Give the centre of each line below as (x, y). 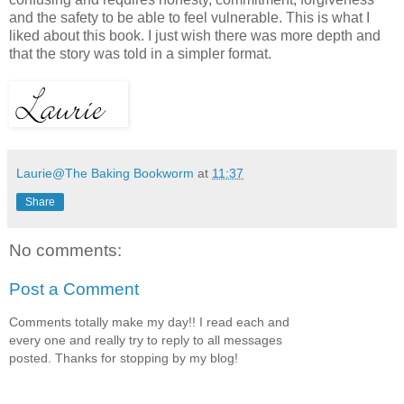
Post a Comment (74, 289)
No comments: (65, 250)
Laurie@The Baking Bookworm (105, 173)
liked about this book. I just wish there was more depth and (195, 35)
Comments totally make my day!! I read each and (149, 321)
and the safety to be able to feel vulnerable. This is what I (189, 17)
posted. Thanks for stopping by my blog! (124, 358)
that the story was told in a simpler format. (140, 53)
